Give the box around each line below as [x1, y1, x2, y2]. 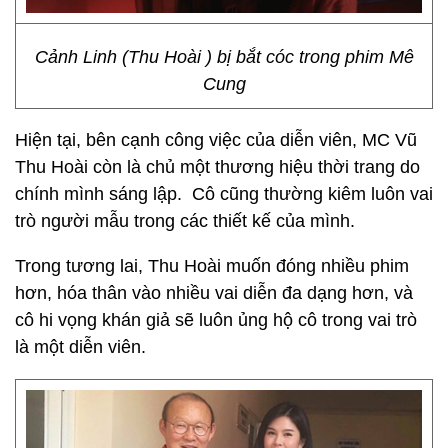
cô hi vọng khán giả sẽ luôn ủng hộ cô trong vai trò [15, 310, 417, 330]
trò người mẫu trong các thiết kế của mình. [15, 211, 360, 231]
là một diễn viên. [15, 337, 146, 357]
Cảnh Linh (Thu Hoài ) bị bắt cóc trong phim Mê [34, 47, 414, 67]
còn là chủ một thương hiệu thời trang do [93, 157, 420, 177]
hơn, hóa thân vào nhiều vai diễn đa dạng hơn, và [15, 283, 413, 303]
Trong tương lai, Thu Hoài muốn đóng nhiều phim [15, 256, 409, 276]
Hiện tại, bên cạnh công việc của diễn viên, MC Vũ [15, 130, 417, 150]
